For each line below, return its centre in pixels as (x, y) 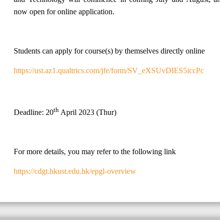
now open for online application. (64, 11)
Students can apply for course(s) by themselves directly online (109, 51)
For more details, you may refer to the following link (95, 151)
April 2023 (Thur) (88, 112)
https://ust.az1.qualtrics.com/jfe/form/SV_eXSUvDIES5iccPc (109, 70)
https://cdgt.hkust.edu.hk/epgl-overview (75, 171)
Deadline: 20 (34, 112)
